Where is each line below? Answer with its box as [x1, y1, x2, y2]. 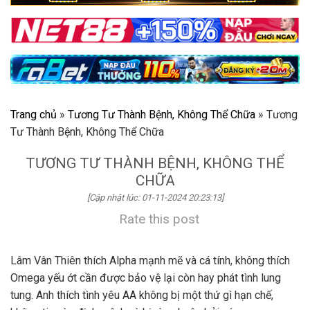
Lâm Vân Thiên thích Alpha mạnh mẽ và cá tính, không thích [10, 254, 290, 268]
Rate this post [119, 211, 199, 228]
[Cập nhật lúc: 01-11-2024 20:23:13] [86, 192, 224, 203]
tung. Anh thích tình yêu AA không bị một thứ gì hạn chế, [10, 289, 273, 302]
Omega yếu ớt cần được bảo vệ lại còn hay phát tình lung [10, 271, 281, 285]
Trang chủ [10, 108, 57, 122]
